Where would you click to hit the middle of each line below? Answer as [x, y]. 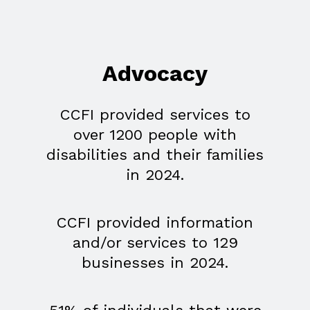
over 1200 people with [155, 135]
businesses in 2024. [155, 263]
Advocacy [155, 73]
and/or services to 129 [155, 243]
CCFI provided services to [155, 115]
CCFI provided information [155, 223]
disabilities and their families [155, 155]
